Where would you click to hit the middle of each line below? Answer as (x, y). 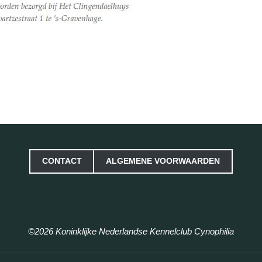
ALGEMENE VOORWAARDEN (163, 161)
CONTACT (62, 161)
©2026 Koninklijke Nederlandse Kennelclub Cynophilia (131, 231)
